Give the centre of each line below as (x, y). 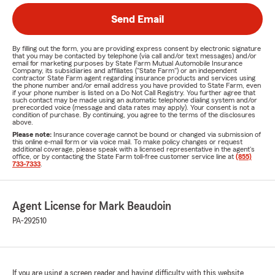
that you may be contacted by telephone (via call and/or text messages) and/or (134, 56)
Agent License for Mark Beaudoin (92, 206)
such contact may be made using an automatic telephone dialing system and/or (135, 100)
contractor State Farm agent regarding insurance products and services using (134, 78)
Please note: (33, 134)
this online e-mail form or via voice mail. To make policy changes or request (127, 142)
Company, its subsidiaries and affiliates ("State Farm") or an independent (125, 71)
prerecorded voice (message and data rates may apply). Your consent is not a (134, 107)
